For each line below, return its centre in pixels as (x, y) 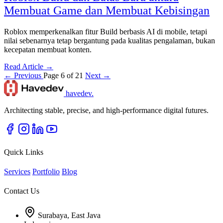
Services (17, 171)
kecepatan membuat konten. (48, 50)
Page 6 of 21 (64, 76)
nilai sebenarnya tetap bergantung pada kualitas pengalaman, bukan (110, 41)
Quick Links (24, 152)
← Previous (24, 76)
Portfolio (46, 171)
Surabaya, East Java (69, 216)
